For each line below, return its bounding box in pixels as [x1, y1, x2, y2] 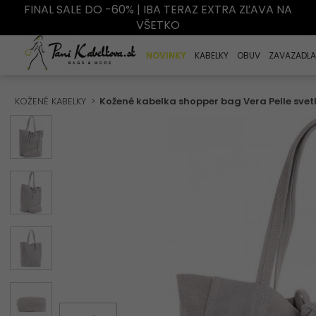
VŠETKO [135, 17, 180, 33]
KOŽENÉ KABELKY [15, 95, 86, 108]
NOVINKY [145, 49, 186, 61]
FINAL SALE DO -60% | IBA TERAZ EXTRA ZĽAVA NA [23, 1, 292, 18]
